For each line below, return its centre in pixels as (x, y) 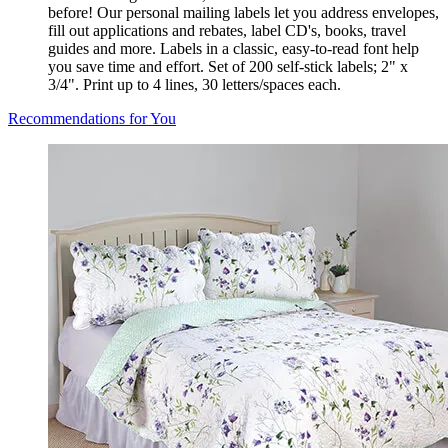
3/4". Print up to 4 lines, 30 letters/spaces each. (194, 85)
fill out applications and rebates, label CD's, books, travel (227, 31)
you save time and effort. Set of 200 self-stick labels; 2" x (228, 67)
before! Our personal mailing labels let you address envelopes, (243, 13)
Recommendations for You (92, 119)
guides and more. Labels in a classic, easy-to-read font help (233, 49)
